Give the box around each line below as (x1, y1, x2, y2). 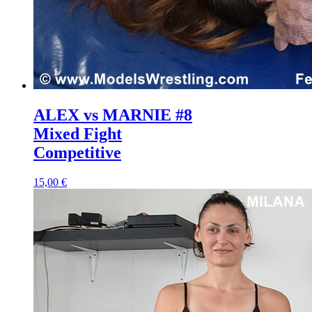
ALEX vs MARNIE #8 (33, 105, 192, 124)
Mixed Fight (33, 124, 122, 143)
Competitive (33, 143, 121, 162)
